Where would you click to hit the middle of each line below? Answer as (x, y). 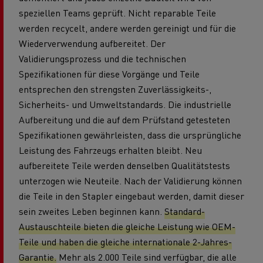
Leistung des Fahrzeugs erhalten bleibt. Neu (110, 150)
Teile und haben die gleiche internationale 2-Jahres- (125, 241)
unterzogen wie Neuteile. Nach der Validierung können (130, 180)
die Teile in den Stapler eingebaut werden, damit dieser (131, 195)
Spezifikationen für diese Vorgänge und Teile (109, 73)
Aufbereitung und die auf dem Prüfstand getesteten (124, 119)
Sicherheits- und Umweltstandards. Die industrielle (125, 104)
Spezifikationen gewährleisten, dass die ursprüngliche (130, 134)
